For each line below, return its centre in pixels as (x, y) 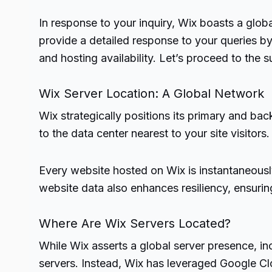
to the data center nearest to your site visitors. (154, 133)
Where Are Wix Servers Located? (135, 223)
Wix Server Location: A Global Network (151, 93)
